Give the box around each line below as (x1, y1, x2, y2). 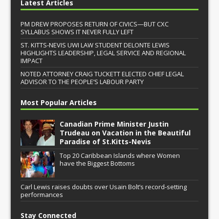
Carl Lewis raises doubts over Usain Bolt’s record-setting (21, 182, 187, 191)
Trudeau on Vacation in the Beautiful (60, 128, 191, 137)
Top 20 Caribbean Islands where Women (60, 151, 180, 160)
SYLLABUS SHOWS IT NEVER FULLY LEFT (21, 27, 134, 36)
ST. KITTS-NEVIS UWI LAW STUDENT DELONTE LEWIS (21, 40, 170, 49)
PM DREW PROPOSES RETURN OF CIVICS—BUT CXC (21, 19, 169, 28)
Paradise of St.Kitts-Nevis (60, 136, 152, 146)
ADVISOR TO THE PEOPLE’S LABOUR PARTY (21, 77, 144, 86)
